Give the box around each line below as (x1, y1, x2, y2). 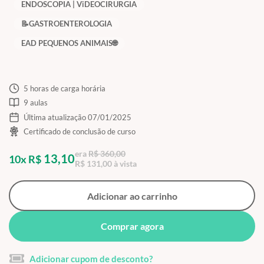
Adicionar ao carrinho (87, 190, 177, 202)
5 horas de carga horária (23, 83, 105, 93)
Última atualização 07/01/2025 (23, 112, 131, 122)
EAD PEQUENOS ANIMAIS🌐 (21, 38, 117, 48)
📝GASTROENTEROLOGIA (21, 18, 112, 28)
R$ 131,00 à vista (75, 159, 137, 169)
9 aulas (23, 98, 48, 108)
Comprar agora (100, 220, 164, 232)
